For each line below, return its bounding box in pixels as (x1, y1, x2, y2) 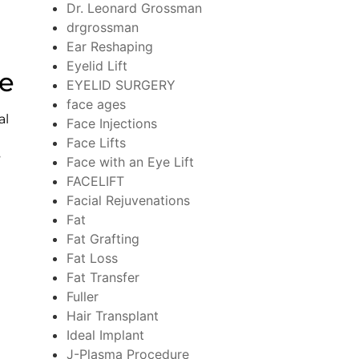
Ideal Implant (66, 326, 144, 343)
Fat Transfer (66, 268, 139, 285)
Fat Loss (66, 249, 118, 266)
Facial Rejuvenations (66, 192, 190, 208)
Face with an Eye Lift (66, 153, 194, 170)
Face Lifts (66, 134, 126, 151)
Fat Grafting (66, 230, 139, 247)
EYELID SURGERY (66, 76, 175, 93)
